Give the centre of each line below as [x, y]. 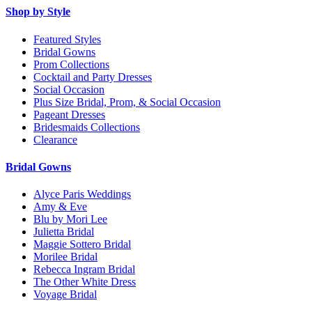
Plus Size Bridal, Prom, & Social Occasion [127, 102]
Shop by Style [38, 12]
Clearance [55, 139]
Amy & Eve [60, 207]
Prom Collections [71, 64]
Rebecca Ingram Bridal [84, 270]
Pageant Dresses [69, 114]
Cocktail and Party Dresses [93, 77]
